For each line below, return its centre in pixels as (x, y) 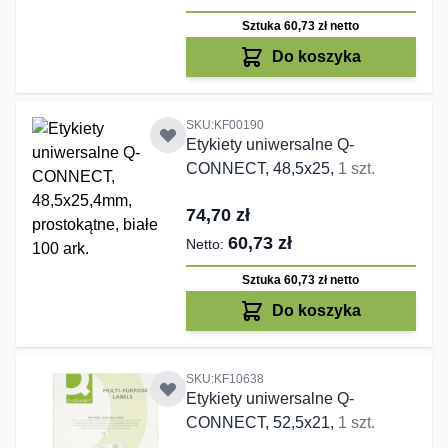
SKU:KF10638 (224, 379)
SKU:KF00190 (224, 125)
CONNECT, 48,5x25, (261, 169)
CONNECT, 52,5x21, (261, 423)
